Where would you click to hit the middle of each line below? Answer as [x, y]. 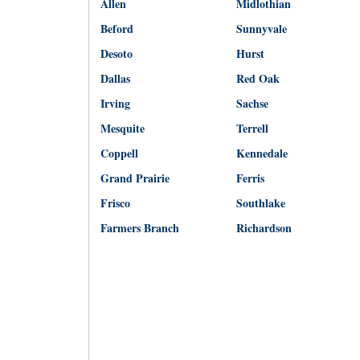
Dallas [115, 78]
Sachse [252, 103]
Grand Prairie [135, 178]
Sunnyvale [261, 29]
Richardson [264, 228]
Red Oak [258, 78]
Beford [117, 29]
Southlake [260, 203]
